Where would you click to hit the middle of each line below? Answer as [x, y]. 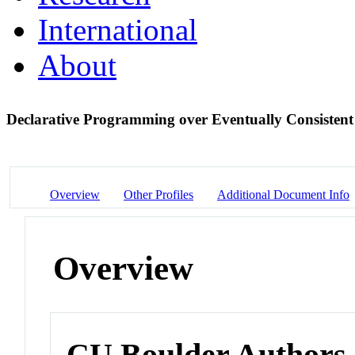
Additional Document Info [283, 194]
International [118, 29]
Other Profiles [158, 194]
